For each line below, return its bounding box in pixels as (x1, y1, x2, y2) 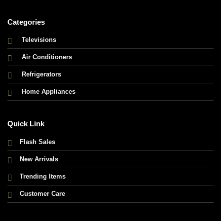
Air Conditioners (21, 53, 72, 61)
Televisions (21, 36, 56, 43)
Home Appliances (21, 88, 75, 95)
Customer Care (19, 189, 65, 197)
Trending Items (19, 172, 66, 180)
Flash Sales (19, 138, 55, 146)
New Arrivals (19, 155, 58, 163)
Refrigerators (21, 71, 61, 78)
